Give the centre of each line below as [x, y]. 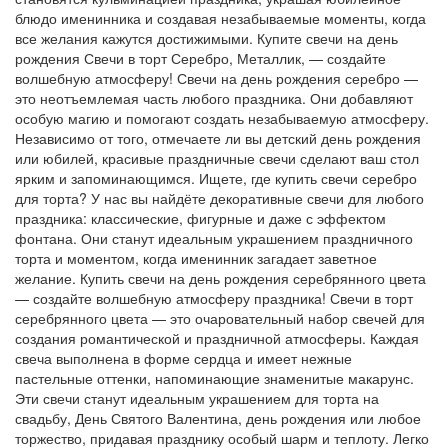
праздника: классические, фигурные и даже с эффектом [200, 217]
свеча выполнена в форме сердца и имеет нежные [183, 357]
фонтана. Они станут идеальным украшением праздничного [214, 237]
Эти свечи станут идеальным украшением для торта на [197, 397]
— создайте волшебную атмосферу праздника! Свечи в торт [214, 297]
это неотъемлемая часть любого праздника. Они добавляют [214, 97]
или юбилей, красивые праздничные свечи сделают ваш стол [217, 157]
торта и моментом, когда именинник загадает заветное [196, 257]
